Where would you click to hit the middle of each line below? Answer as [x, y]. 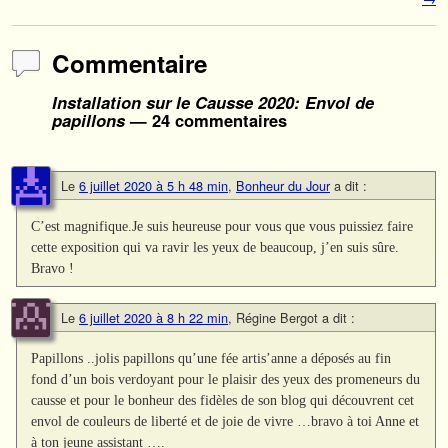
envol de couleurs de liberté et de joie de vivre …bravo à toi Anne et [225, 421]
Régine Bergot [277, 318]
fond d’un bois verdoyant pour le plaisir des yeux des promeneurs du [226, 379]
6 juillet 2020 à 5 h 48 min [153, 186]
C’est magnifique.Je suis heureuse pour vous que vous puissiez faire [222, 226]
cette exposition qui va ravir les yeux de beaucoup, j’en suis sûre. [215, 247]
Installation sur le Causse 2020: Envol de [213, 101]
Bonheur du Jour [283, 186]
